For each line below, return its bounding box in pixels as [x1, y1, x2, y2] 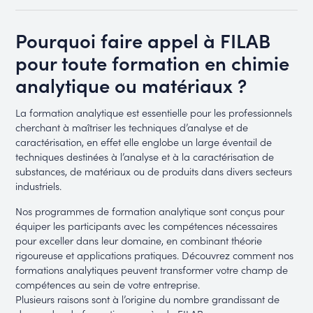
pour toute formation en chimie [15, 48, 290, 75]
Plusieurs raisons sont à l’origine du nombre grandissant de [15, 291, 280, 307]
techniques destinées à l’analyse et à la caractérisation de [15, 149, 275, 164]
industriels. [15, 178, 62, 194]
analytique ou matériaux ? [15, 71, 247, 98]
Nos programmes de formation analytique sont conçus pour [15, 203, 285, 219]
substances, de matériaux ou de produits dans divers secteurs [15, 163, 293, 179]
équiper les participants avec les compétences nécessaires [15, 218, 278, 233]
